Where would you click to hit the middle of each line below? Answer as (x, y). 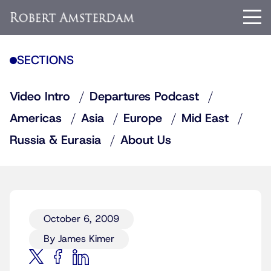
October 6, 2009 (81, 219)
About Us (146, 140)
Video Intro (40, 97)
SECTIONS (45, 60)
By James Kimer (79, 239)
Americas (36, 119)
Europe (143, 119)
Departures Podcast (144, 97)
